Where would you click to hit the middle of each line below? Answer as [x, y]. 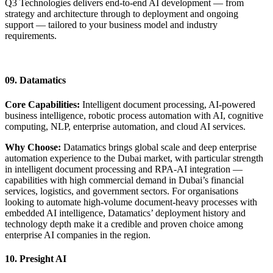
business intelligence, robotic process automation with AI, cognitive [134, 115]
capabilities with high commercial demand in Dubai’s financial [124, 180]
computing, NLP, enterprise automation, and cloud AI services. [125, 126]
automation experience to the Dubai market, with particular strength [134, 158]
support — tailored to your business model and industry [111, 25]
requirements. [31, 36]
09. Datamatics [35, 80]
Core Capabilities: [42, 104]
